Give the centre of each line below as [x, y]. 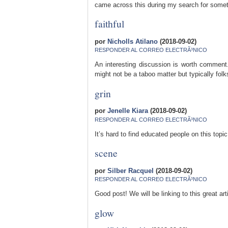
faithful [109, 24]
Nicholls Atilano [133, 41]
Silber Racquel [131, 170]
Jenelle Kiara [128, 111]
